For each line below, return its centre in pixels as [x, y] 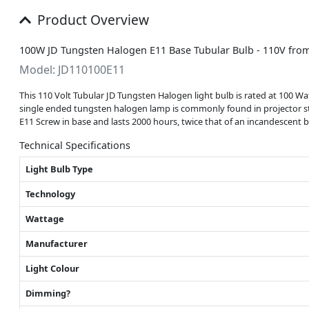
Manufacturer [57, 244]
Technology [50, 194]
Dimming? [48, 293]
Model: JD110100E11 [72, 70]
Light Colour [52, 269]
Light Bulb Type [59, 169]
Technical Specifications [75, 146]
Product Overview [91, 20]
